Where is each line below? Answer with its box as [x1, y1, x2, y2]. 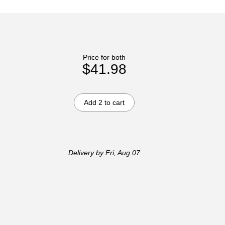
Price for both [83, 53, 126, 61]
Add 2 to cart [84, 98, 125, 106]
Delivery [68, 148, 94, 157]
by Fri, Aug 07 [94, 148, 141, 157]
